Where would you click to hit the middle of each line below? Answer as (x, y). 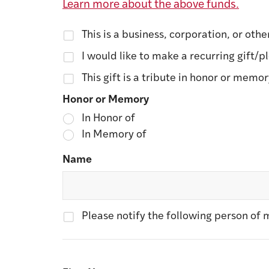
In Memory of (114, 134)
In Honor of (108, 118)
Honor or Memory (106, 100)
